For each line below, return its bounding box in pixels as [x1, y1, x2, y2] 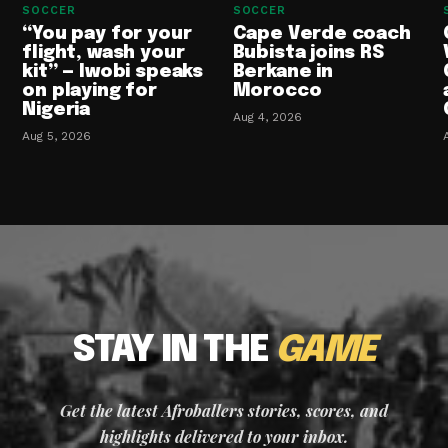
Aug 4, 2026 [232, 110, 302, 125]
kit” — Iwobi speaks [22, 63, 203, 82]
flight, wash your [22, 44, 185, 63]
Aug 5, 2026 [22, 129, 92, 144]
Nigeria [22, 101, 91, 120]
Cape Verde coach [232, 25, 411, 44]
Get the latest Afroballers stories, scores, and [60, 400, 388, 422]
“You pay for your [22, 25, 192, 44]
